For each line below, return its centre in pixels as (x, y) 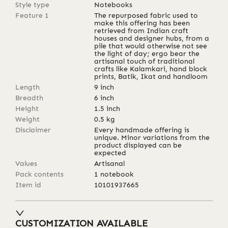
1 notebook (114, 174)
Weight (27, 119)
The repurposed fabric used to (146, 15)
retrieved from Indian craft (141, 31)
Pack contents (39, 174)
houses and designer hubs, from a (152, 38)
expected (110, 153)
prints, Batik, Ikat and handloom (151, 76)
